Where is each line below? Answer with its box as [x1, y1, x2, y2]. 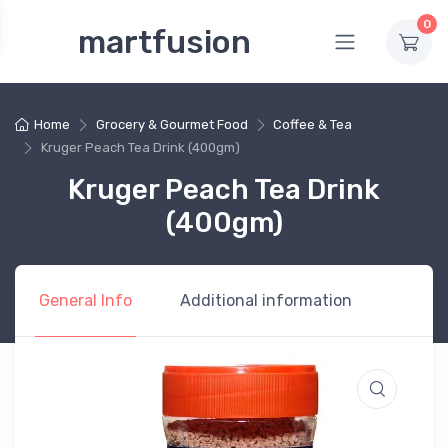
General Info [39, 291, 132, 310]
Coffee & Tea [273, 117, 353, 132]
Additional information [180, 291, 352, 310]
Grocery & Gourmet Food [95, 117, 248, 132]
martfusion [77, 22, 251, 61]
